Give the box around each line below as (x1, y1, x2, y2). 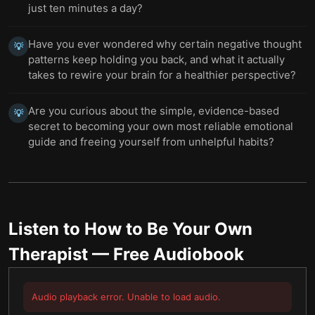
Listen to (8, 219, 84, 239)
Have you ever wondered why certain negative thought (28, 37, 302, 51)
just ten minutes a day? (28, 1, 143, 15)
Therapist (8, 244, 88, 264)
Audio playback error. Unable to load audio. (32, 291, 221, 302)
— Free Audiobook (88, 244, 244, 264)
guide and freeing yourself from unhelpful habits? (28, 135, 274, 148)
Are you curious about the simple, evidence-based (28, 104, 279, 117)
